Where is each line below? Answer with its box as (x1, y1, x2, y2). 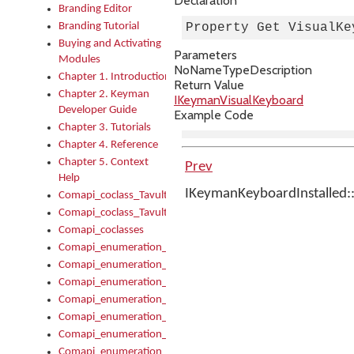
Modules (58, 54, 100, 66)
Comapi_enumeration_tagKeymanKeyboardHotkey (58, 294, 301, 306)
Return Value (174, 77, 244, 92)
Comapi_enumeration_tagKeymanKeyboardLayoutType (58, 311, 322, 323)
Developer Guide (58, 104, 137, 116)
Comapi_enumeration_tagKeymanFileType (58, 259, 259, 271)
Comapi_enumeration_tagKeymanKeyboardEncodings (58, 277, 315, 288)
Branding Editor (58, 3, 132, 15)
